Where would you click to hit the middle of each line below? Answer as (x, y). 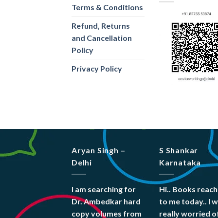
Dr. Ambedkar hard (106, 201)
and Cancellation (102, 37)
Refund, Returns (101, 25)
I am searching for (104, 189)
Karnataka (180, 163)
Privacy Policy (97, 68)
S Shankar (179, 150)
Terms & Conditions (107, 7)
